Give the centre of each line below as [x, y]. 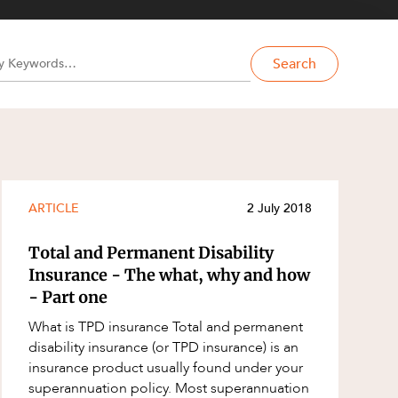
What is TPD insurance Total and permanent [101, 326]
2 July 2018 [279, 208]
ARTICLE [54, 208]
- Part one [68, 297]
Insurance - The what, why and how [170, 275]
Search [294, 64]
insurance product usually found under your [166, 367]
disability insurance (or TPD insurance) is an [164, 347]
